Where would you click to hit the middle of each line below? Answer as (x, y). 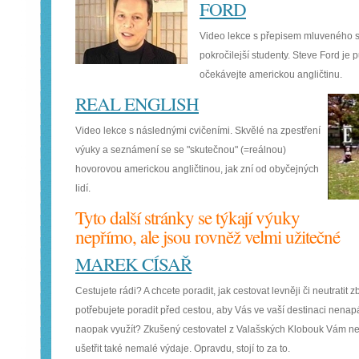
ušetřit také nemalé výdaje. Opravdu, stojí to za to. (183, 349)
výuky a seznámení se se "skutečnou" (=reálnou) (181, 150)
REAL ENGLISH (137, 103)
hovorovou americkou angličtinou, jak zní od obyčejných (197, 169)
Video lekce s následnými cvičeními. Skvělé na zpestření (198, 131)
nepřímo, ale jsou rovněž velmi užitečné (208, 236)
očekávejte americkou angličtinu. (271, 75)
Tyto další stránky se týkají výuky (188, 217)
